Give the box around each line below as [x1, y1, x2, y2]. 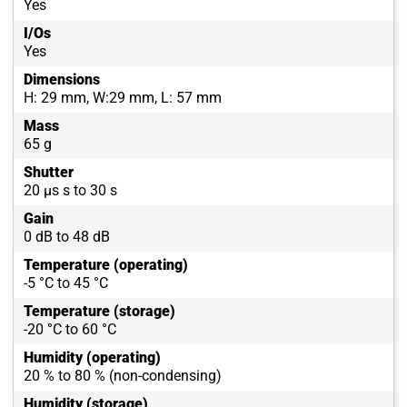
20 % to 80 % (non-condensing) [24, 367, 222, 385]
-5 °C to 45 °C [24, 274, 108, 293]
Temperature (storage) [24, 303, 175, 321]
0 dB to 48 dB [24, 228, 110, 246]
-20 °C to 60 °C [24, 321, 116, 339]
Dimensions [24, 71, 100, 89]
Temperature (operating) [24, 256, 188, 274]
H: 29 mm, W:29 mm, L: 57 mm [24, 89, 222, 107]
